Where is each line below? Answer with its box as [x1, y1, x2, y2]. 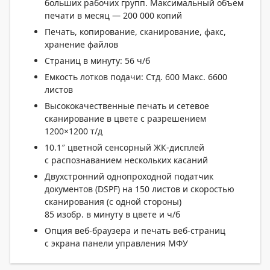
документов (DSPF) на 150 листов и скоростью [45, 183, 234, 195]
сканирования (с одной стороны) [45, 196, 181, 207]
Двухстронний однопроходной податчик [45, 171, 213, 182]
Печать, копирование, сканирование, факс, [45, 26, 226, 37]
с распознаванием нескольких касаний [45, 154, 208, 166]
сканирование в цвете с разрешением [45, 113, 206, 124]
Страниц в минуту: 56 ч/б [45, 55, 150, 66]
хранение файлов [45, 39, 118, 50]
